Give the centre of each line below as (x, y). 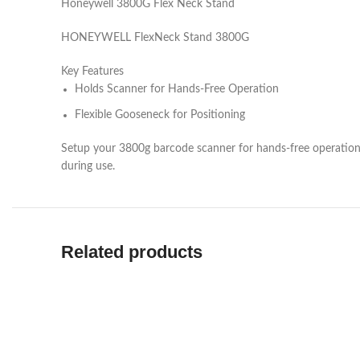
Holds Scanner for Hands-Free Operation (177, 89)
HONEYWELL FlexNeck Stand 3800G (155, 38)
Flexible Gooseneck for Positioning (160, 115)
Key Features (92, 72)
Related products (132, 252)
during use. (88, 166)
